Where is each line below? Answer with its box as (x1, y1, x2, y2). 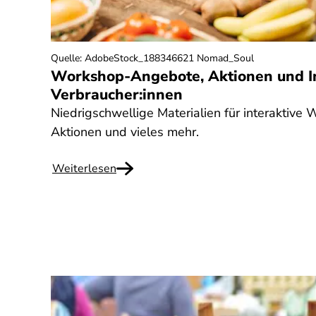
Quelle (51, 51, 80, 65)
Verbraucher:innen (51, 85, 183, 104)
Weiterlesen (52, 161, 116, 176)
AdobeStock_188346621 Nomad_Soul (85, 51, 254, 65)
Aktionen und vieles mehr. (51, 123, 199, 140)
